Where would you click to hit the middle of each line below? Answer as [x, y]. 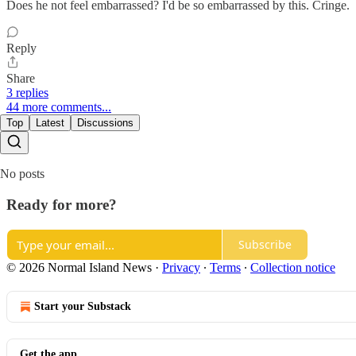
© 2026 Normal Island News [79, 267]
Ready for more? [62, 205]
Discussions [105, 123]
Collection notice [293, 267]
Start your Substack [83, 306]
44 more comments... [59, 107]
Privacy [181, 267]
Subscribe [265, 245]
